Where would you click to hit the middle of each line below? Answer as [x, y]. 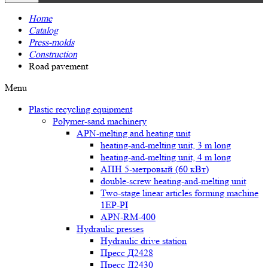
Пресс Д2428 [127, 253]
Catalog [43, 30]
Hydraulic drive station [144, 241]
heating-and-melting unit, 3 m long [166, 145]
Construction [53, 54]
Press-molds [51, 42]
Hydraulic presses [110, 229]
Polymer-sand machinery [100, 121]
